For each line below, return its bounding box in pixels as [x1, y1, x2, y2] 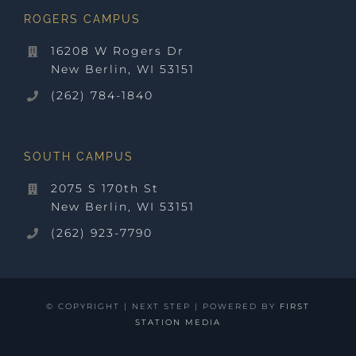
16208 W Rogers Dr [50, 44, 184, 59]
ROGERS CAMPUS [24, 13, 141, 26]
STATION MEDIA [135, 316, 221, 327]
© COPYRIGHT [46, 300, 124, 311]
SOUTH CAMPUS [24, 149, 133, 163]
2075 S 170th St [50, 180, 159, 195]
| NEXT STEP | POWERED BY [124, 300, 280, 311]
